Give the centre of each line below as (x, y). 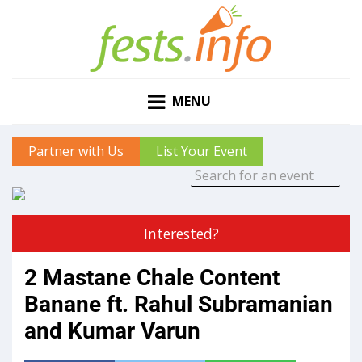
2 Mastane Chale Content (152, 278)
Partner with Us (76, 152)
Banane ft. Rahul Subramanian (179, 305)
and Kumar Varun (112, 331)
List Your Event (202, 152)
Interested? (181, 234)
